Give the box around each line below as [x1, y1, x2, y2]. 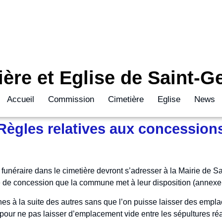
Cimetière [108, 95, 144, 104]
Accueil [7, 95, 34, 104]
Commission [48, 95, 94, 104]
